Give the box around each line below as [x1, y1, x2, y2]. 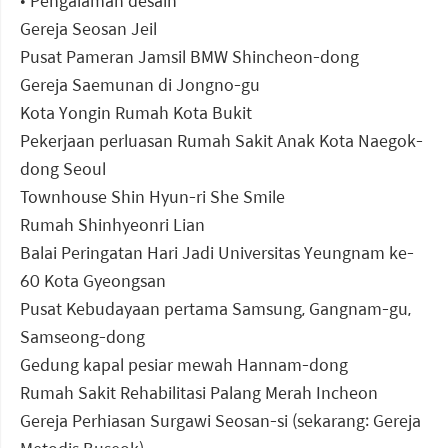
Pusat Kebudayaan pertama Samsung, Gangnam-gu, [20, 296, 411, 322]
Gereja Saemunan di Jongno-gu [20, 72, 260, 98]
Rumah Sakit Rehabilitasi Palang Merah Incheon [20, 380, 378, 406]
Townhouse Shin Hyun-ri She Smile [20, 184, 285, 210]
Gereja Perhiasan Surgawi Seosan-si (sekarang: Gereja [20, 408, 421, 434]
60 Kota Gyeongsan [20, 268, 166, 294]
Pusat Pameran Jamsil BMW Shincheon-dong [20, 44, 359, 70]
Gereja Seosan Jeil [20, 16, 157, 42]
